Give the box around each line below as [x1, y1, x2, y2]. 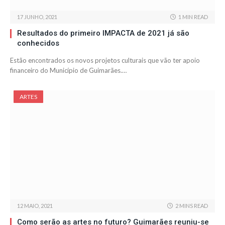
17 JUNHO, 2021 [17, 14, 57, 21]
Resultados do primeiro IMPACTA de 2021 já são [17, 29, 189, 38]
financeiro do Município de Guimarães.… [10, 66, 127, 75]
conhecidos [17, 39, 59, 48]
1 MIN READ [178, 14, 208, 21]
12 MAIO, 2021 [17, 202, 53, 209]
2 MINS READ [175, 202, 208, 209]
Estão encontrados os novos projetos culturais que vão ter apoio [10, 56, 200, 65]
